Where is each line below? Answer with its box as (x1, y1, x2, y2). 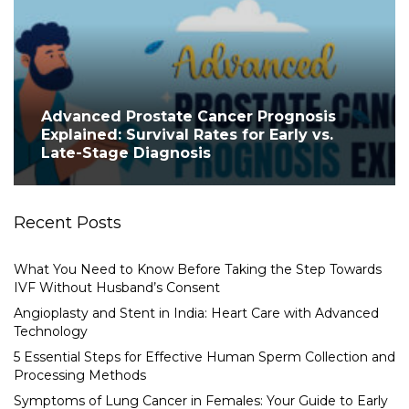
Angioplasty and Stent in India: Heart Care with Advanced (14, 305, 379, 321)
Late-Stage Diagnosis (41, 144, 211, 162)
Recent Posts (14, 213, 121, 233)
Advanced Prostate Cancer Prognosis (41, 108, 336, 125)
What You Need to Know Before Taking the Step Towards (14, 261, 382, 278)
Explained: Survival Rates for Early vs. (41, 126, 333, 143)
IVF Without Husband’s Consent (14, 279, 220, 296)
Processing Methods (14, 367, 146, 383)
